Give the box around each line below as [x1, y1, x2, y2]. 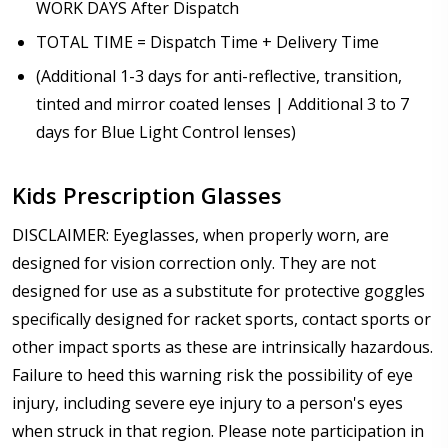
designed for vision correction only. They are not [12, 252, 376, 275]
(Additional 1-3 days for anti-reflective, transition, [36, 65, 402, 88]
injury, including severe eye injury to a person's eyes [12, 392, 403, 415]
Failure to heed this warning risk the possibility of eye [12, 364, 413, 387]
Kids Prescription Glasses [12, 180, 282, 211]
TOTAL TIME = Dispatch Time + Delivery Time [36, 31, 379, 54]
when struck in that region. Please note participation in [12, 420, 424, 443]
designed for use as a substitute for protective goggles [12, 280, 425, 303]
